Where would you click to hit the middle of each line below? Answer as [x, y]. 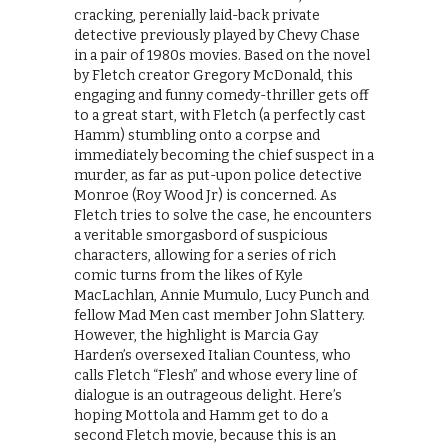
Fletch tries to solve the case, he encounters [223, 216]
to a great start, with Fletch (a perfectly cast [220, 116]
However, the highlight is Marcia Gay [196, 336]
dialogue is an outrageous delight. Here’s [208, 396]
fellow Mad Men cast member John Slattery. [219, 316]
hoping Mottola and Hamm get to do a [201, 416]
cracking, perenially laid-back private [197, 16]
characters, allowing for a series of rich [205, 256]
